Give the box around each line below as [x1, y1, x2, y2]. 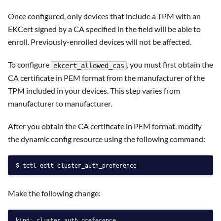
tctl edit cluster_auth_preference [23, 160, 137, 169]
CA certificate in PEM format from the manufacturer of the [8, 73, 205, 82]
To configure [8, 60, 51, 70]
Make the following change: [8, 188, 101, 198]
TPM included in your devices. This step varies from [8, 85, 180, 95]
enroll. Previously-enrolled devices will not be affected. [8, 37, 191, 47]
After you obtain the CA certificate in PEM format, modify [8, 121, 202, 131]
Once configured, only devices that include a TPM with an [8, 11, 201, 21]
